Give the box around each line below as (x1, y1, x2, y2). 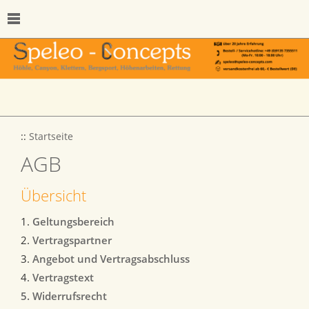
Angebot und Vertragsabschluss (32, 252, 190, 266)
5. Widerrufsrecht (21, 289, 107, 303)
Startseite (29, 130, 73, 143)
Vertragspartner (32, 233, 112, 248)
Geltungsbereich (32, 215, 114, 229)
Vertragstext (32, 270, 94, 285)
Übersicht (21, 185, 86, 206)
